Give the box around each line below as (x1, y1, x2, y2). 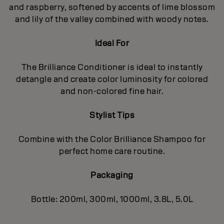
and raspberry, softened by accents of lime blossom (9, 1, 215, 12)
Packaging (90, 169, 133, 180)
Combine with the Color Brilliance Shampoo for (18, 133, 206, 144)
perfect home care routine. (59, 145, 165, 156)
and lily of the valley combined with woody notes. (15, 13, 209, 24)
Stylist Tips (89, 109, 134, 120)
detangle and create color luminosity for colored (16, 73, 208, 84)
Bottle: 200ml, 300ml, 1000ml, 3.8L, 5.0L (30, 193, 193, 204)
